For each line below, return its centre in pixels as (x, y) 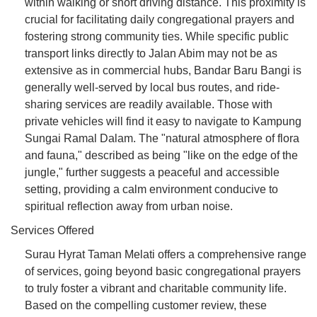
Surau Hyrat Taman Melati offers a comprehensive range (166, 254)
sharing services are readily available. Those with (149, 104)
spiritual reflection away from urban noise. (129, 206)
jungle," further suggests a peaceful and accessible (152, 172)
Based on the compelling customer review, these (146, 305)
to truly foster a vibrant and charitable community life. (156, 288)
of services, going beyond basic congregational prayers (163, 271)
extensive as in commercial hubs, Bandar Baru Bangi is (163, 70)
